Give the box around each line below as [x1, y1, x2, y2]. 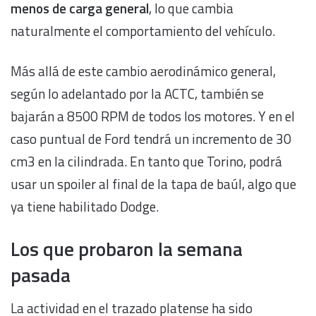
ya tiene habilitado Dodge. [11, 195, 159, 217]
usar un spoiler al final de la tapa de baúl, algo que [11, 173, 296, 194]
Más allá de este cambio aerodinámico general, [11, 60, 276, 81]
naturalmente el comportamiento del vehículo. [11, 20, 275, 41]
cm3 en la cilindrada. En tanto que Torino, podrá [11, 150, 282, 171]
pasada [11, 260, 71, 289]
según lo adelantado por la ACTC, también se [11, 83, 264, 104]
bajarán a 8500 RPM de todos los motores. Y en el [11, 105, 295, 126]
